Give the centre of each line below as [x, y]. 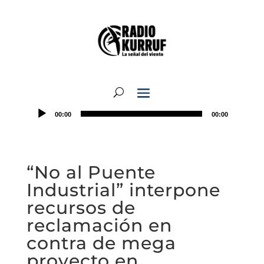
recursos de [81, 208]
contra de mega [101, 243]
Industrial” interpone [123, 190]
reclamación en [99, 225]
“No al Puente [91, 172]
